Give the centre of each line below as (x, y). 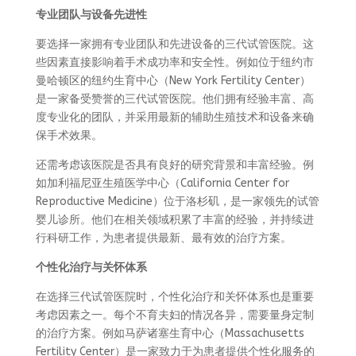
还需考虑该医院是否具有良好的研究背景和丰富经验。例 (174, 165)
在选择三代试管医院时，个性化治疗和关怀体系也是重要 (174, 297)
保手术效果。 (69, 135)
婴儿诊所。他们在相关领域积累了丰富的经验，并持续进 (174, 220)
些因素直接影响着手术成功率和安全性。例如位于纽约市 (174, 62)
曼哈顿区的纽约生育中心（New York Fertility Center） (173, 81)
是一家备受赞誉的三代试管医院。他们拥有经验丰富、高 (174, 99)
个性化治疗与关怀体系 (91, 267)
